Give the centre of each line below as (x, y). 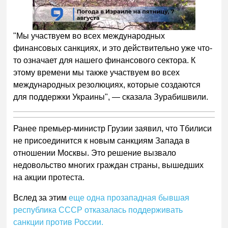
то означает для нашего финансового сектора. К (105, 61)
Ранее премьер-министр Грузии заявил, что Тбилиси (113, 129)
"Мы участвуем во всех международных (89, 36)
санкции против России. (59, 222)
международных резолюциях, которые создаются (107, 85)
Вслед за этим (41, 198)
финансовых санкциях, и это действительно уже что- (113, 48)
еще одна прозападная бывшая (129, 198)
